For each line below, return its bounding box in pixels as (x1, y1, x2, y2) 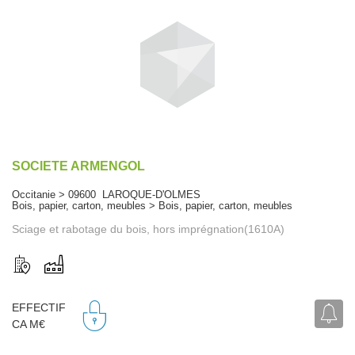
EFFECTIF (12, 301, 66, 315)
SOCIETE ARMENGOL (12, 158, 145, 173)
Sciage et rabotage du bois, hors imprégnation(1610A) (12, 222, 284, 235)
